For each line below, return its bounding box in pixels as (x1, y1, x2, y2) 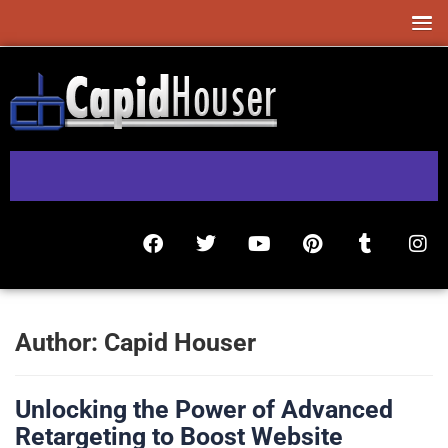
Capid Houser (104, 327, 256, 357)
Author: (15, 327, 104, 357)
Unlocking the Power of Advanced (15, 394, 393, 424)
